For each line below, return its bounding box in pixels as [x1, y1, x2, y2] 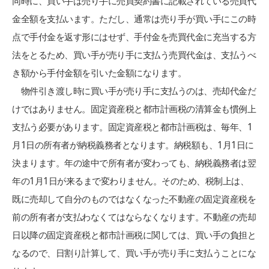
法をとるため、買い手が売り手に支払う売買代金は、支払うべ [12, 48, 256, 61]
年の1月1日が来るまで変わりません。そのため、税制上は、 [12, 174, 249, 187]
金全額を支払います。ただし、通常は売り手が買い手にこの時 [12, 12, 256, 25]
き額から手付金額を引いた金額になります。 [12, 66, 186, 79]
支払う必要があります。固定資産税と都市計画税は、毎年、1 [12, 120, 252, 133]
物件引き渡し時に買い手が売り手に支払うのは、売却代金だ [12, 84, 256, 97]
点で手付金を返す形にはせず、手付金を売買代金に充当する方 [12, 30, 256, 43]
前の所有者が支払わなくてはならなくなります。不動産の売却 [12, 210, 256, 223]
